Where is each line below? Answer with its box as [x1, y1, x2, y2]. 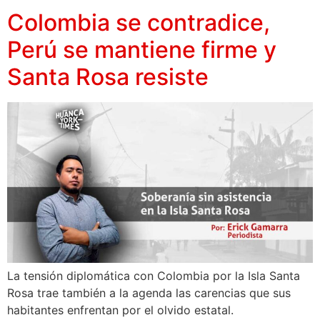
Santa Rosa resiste [7, 62, 209, 91]
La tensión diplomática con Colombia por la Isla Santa [7, 268, 300, 283]
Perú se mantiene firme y [7, 35, 276, 64]
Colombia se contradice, [7, 8, 270, 36]
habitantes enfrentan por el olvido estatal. [7, 302, 234, 317]
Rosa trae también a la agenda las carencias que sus [7, 285, 291, 300]
